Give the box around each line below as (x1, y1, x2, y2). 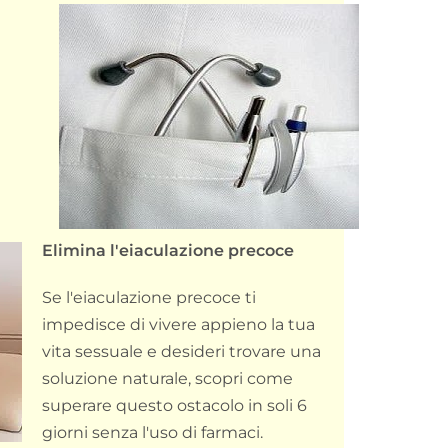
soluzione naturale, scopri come (42, 368, 293, 388)
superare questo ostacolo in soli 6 (42, 395, 307, 415)
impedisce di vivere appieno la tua (42, 314, 315, 334)
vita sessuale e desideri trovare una (42, 341, 321, 361)
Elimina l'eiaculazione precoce (42, 240, 294, 260)
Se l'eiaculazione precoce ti (42, 287, 256, 307)
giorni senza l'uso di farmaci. (42, 422, 263, 442)
